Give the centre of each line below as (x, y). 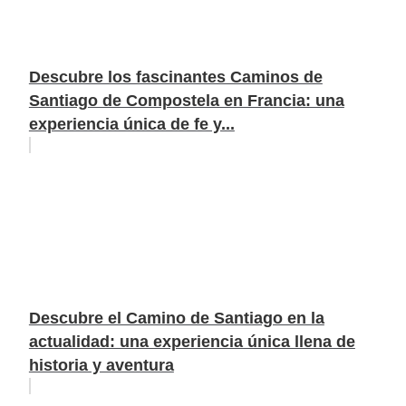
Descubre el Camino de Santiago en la (176, 318)
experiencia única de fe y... (131, 124)
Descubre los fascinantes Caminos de (175, 77)
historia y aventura (101, 365)
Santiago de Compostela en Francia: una (186, 100)
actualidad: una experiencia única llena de (192, 341)
